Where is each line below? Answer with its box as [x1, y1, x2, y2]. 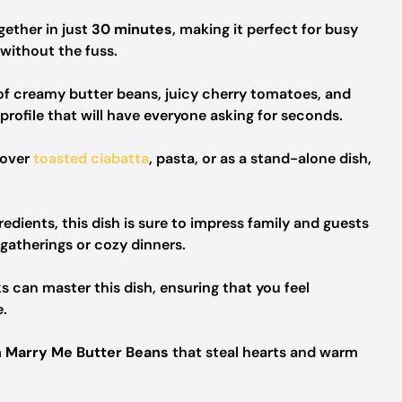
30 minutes [92, 20, 172, 39]
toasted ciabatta [33, 149, 149, 168]
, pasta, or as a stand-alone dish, [149, 149, 371, 168]
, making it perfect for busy [172, 20, 358, 39]
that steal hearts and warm [169, 343, 358, 362]
